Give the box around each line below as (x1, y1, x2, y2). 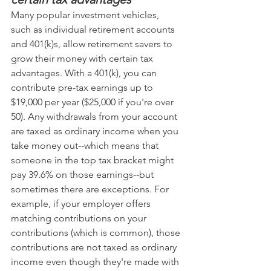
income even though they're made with (11, 256, 181, 268)
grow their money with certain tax (11, 53, 155, 65)
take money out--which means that (11, 140, 161, 152)
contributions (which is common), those (11, 227, 183, 239)
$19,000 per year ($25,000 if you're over (11, 96, 176, 108)
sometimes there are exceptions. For (11, 183, 171, 195)
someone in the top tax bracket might (11, 154, 176, 166)
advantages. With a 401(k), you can (11, 67, 159, 79)
